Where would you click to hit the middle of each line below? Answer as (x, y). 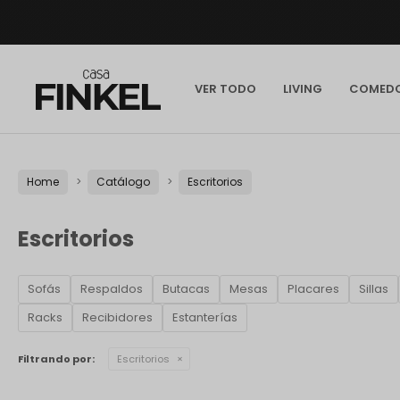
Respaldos (112, 289)
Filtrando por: (56, 359)
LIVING (303, 89)
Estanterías (205, 317)
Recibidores (117, 317)
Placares (313, 289)
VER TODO (226, 89)
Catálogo (123, 182)
